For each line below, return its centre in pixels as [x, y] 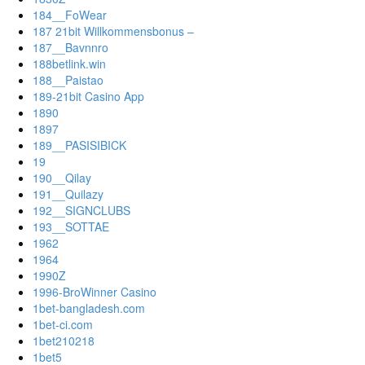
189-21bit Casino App [88, 97]
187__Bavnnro [70, 48]
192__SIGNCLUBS [81, 211]
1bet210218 [64, 341]
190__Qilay [62, 178]
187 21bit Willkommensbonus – [113, 31]
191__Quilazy [68, 194]
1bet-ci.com [63, 325]
